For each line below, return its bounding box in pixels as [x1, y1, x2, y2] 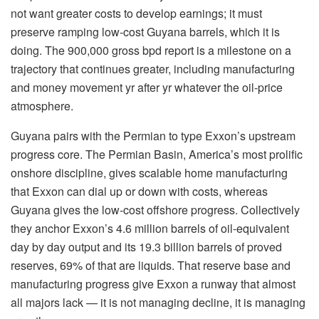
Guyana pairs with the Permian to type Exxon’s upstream [11, 127, 296, 145]
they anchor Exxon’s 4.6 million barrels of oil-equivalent [11, 220, 289, 237]
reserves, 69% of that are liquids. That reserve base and [11, 257, 291, 274]
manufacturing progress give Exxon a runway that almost [11, 276, 296, 293]
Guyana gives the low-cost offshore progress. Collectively [11, 202, 300, 219]
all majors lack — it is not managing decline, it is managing [11, 294, 305, 311]
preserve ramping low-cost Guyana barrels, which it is [11, 23, 280, 41]
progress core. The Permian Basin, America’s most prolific [11, 146, 303, 163]
